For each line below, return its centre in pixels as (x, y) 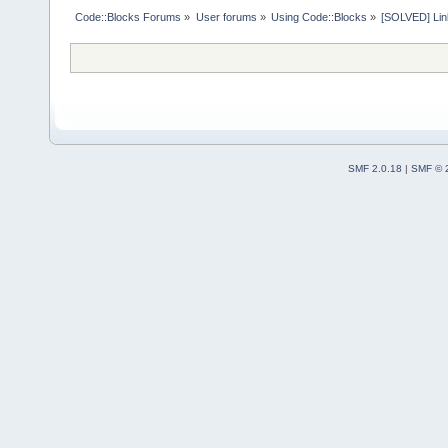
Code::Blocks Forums (128, 17)
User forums (226, 17)
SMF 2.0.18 (374, 168)
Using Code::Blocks (318, 17)
